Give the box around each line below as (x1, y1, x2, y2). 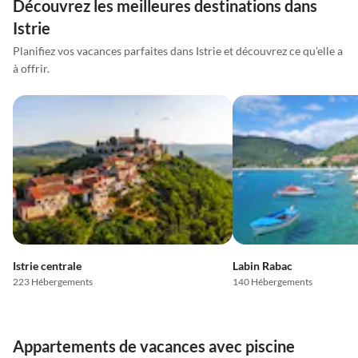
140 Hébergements (232, 276, 312, 288)
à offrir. (13, 62, 50, 76)
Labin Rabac (232, 259, 292, 273)
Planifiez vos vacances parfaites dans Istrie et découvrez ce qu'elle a (13, 44, 343, 58)
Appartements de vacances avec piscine (13, 336, 295, 356)
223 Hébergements (13, 276, 93, 288)
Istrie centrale (13, 259, 82, 273)
